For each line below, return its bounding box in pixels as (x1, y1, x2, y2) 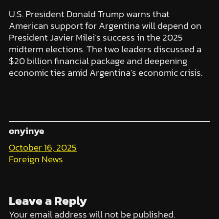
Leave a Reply (8, 191, 87, 210)
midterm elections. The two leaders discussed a (8, 42, 201, 56)
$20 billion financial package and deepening (8, 53, 187, 68)
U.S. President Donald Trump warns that (8, 6, 170, 21)
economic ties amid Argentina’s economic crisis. (8, 65, 202, 80)
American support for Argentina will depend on (8, 18, 201, 33)
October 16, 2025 (8, 140, 77, 154)
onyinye (8, 124, 44, 138)
